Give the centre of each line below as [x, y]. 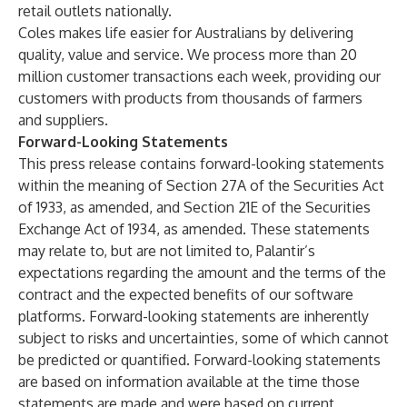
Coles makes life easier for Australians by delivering [186, 33]
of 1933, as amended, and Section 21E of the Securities [194, 207]
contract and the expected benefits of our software [186, 294]
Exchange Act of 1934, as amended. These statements [194, 229]
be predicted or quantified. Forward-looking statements [199, 360]
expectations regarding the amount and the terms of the [202, 273]
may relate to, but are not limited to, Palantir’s [167, 251]
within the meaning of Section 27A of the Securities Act [201, 185]
